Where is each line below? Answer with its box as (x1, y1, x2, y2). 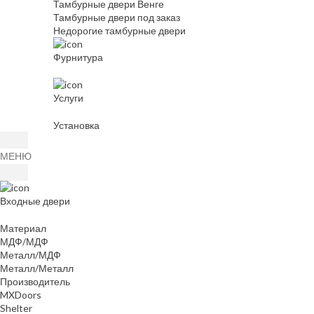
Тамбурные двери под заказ (53, 11, 180, 24)
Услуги (53, 92, 83, 104)
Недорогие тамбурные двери (53, 25, 186, 37)
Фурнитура (53, 51, 103, 64)
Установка (53, 119, 100, 132)
